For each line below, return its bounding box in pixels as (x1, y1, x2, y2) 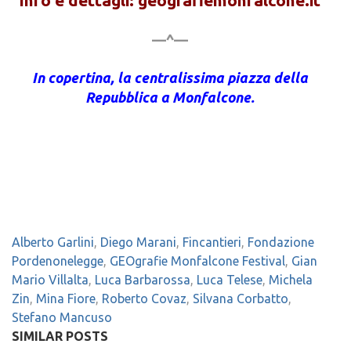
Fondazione (248, 235, 314, 250)
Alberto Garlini (12, 235, 94, 250)
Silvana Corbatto (193, 291, 288, 306)
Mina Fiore (36, 291, 96, 306)
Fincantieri (183, 235, 241, 250)
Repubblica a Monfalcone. (85, 89, 255, 106)
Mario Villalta (12, 273, 89, 288)
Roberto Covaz (102, 291, 186, 306)
